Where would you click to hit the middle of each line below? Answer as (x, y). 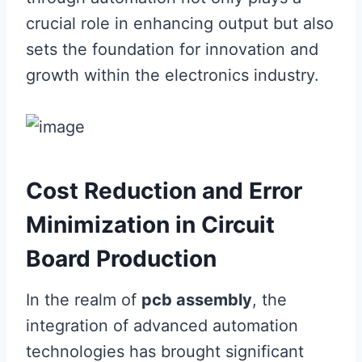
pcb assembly (197, 300)
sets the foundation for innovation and (172, 49)
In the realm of (84, 300)
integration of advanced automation (162, 326)
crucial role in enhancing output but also (180, 23)
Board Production (121, 259)
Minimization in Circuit (150, 225)
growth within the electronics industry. (173, 75)
